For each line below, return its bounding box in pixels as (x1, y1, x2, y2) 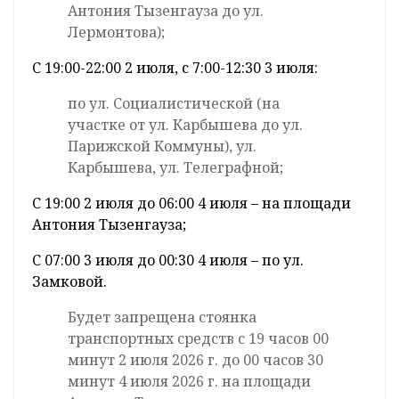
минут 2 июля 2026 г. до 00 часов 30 (68, 350, 323, 370)
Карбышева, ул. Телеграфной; (68, 158, 283, 178)
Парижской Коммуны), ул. (68, 136, 256, 157)
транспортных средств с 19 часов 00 (68, 329, 329, 349)
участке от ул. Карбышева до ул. (68, 115, 303, 135)
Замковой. (32, 272, 107, 292)
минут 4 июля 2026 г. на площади (68, 371, 311, 392)
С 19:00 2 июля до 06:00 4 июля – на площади (32, 193, 351, 214)
